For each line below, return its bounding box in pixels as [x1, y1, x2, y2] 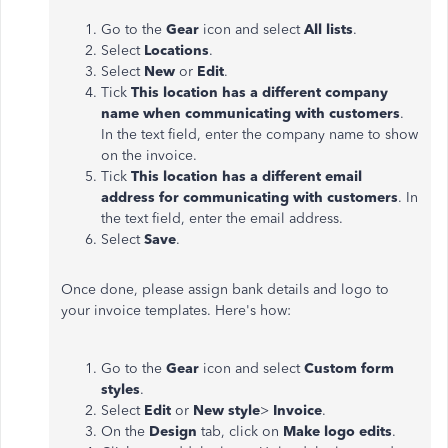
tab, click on [201, 422, 283, 440]
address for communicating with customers [101, 188, 398, 206]
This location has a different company [131, 83, 388, 101]
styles [101, 380, 140, 398]
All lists [300, 20, 353, 38]
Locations [144, 41, 209, 59]
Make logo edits [283, 422, 392, 440]
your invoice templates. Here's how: [61, 301, 295, 319]
